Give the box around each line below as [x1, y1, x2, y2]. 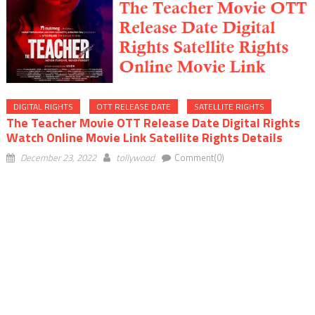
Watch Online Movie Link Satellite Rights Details [6, 127, 283, 147]
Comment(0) [174, 150, 224, 165]
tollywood [115, 150, 155, 165]
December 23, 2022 [20, 150, 96, 165]
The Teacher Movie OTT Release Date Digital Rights [6, 112, 300, 132]
